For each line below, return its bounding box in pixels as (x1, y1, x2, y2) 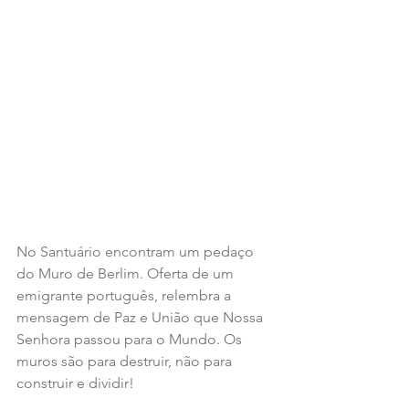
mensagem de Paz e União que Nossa (16, 308, 267, 326)
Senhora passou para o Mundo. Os (16, 330, 246, 348)
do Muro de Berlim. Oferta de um (16, 264, 237, 282)
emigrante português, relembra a (16, 286, 235, 304)
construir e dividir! (16, 373, 134, 392)
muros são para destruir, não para (16, 351, 236, 370)
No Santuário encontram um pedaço (16, 242, 257, 260)
